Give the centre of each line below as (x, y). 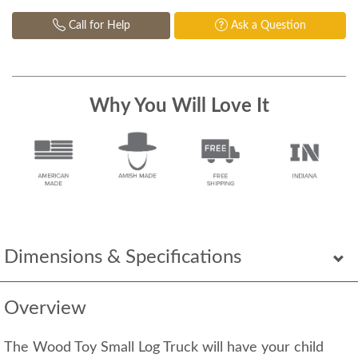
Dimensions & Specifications (123, 258)
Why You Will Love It (179, 107)
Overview (45, 309)
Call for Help (97, 26)
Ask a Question (267, 26)
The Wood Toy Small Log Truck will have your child (164, 348)
